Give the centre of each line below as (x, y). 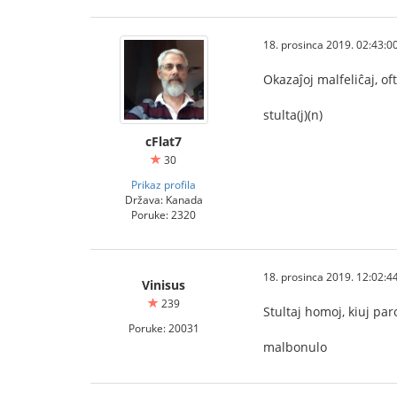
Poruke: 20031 (163, 328)
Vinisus (163, 285)
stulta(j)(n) (293, 115)
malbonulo (295, 347)
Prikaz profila (163, 184)
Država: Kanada (163, 199)
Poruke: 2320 (163, 214)
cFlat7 (163, 141)
